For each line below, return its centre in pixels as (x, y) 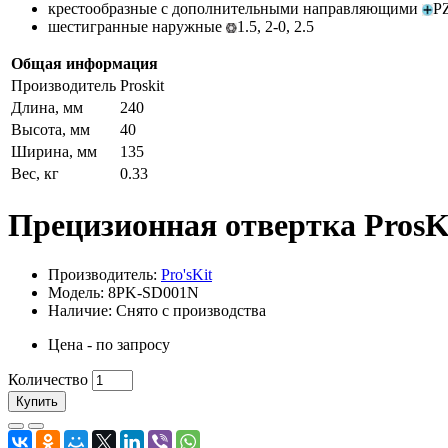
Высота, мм (50, 129)
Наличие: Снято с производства (157, 310)
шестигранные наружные (137, 26)
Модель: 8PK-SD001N (123, 292)
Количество (48, 379)
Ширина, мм (54, 151)
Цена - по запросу (109, 344)
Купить (37, 401)
